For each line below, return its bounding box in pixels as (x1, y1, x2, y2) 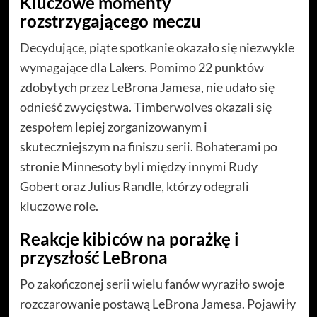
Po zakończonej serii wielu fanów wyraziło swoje (19, 275, 284, 292)
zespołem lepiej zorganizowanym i (19, 118, 207, 134)
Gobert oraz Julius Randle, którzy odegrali (19, 178, 249, 194)
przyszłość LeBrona (19, 246, 168, 267)
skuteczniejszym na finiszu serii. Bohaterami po (19, 138, 277, 154)
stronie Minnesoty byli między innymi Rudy (19, 158, 258, 174)
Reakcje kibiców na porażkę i (19, 228, 239, 249)
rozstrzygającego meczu (19, 10, 201, 31)
